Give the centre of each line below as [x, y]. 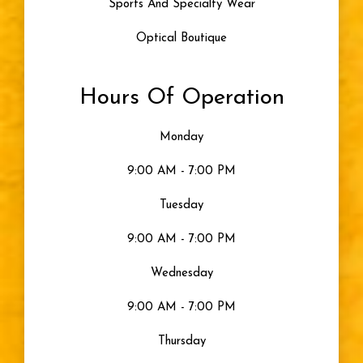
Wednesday [181, 274]
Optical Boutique [181, 39]
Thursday [181, 342]
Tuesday [181, 206]
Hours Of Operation [181, 98]
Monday [181, 138]
